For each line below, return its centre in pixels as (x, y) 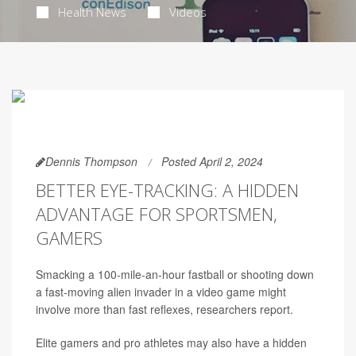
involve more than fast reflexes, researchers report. (164, 309)
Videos (188, 12)
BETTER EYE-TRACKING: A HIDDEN (167, 190)
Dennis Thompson (91, 161)
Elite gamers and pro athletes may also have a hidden (171, 342)
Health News (92, 12)
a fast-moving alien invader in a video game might (161, 292)
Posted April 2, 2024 (212, 161)
